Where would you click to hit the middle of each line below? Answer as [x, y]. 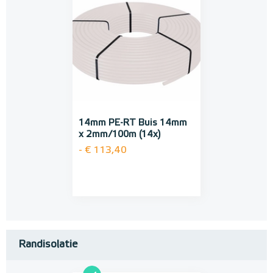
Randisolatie [48, 245]
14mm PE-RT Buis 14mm [133, 123]
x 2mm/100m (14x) [120, 135]
